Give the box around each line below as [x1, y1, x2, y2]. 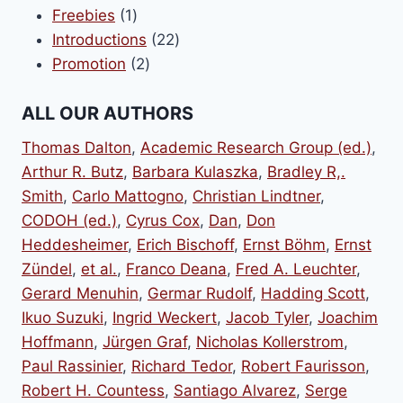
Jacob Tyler [226, 308, 309, 327]
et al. [81, 259, 117, 278]
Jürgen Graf [103, 332, 187, 351]
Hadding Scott [261, 283, 365, 302]
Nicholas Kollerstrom [196, 332, 344, 351]
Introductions [52, 31, 147, 49]
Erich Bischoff [137, 235, 234, 254]
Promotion [52, 55, 126, 74]
